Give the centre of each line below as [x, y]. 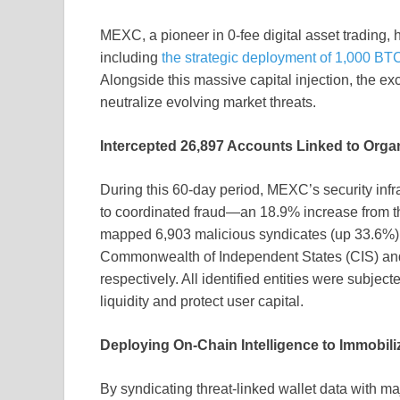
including [131, 58]
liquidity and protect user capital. [202, 302]
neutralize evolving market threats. [208, 103]
